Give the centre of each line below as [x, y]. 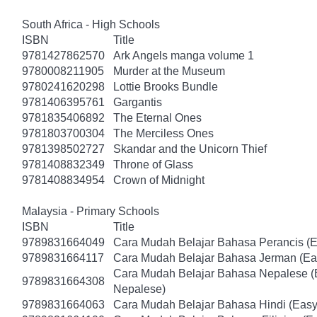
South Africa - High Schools [91, 24]
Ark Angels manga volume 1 [184, 55]
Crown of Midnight [159, 180]
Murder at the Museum [169, 71]
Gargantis [138, 102]
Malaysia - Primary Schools [91, 211]
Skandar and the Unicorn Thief [190, 149]
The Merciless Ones [163, 133]
